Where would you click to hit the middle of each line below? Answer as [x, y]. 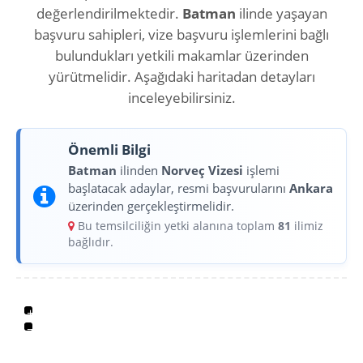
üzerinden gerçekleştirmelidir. [151, 206]
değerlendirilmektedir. [109, 14]
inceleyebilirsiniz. [181, 98]
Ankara [311, 188]
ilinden [139, 171]
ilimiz [307, 226]
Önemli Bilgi [109, 150]
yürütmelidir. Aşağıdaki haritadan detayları [181, 77]
